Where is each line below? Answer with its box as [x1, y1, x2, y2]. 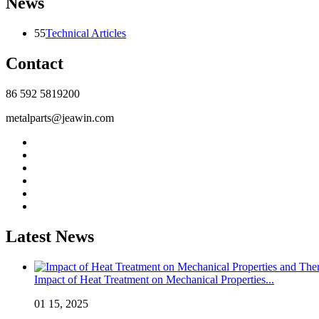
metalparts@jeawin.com [6, 112, 114, 125]
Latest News [6, 227, 94, 246]
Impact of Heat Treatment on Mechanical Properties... [34, 273, 274, 286]
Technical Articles [46, 27, 126, 40]
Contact [6, 54, 63, 73]
